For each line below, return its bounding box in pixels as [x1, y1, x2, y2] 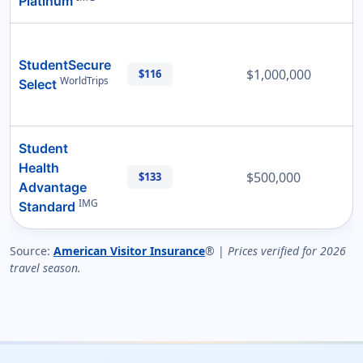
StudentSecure [19, 57, 111, 74]
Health [19, 160, 59, 177]
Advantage [19, 179, 87, 196]
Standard [19, 199, 75, 216]
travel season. [10, 260, 81, 276]
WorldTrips [60, 74, 109, 88]
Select [19, 76, 57, 93]
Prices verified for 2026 [228, 243, 346, 259]
